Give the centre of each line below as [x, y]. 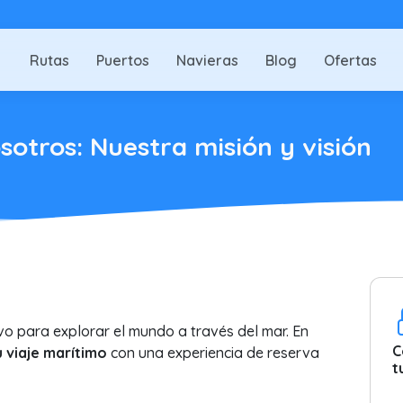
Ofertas [350, 60]
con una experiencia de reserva [213, 353]
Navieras [207, 60]
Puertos [123, 60]
